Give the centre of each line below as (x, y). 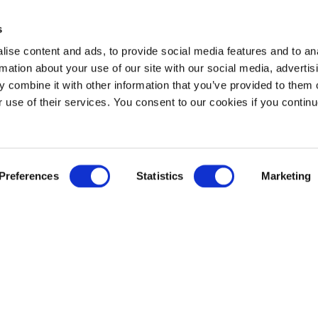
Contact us (122, 253)
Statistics (160, 176)
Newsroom (130, 204)
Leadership (123, 298)
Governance (133, 281)
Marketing (286, 176)
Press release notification (156, 237)
